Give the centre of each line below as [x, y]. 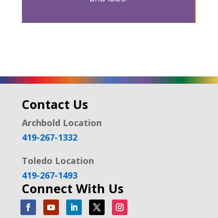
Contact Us [55, 104]
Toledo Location [58, 160]
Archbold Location [62, 122]
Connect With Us [73, 188]
